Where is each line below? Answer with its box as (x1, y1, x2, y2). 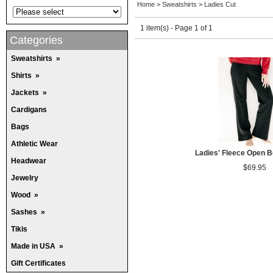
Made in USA (11, 242, 55, 250)
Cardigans (11, 105, 47, 114)
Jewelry (11, 174, 38, 182)
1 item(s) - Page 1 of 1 (140, 24, 213, 32)
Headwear (11, 157, 46, 165)
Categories (10, 34, 63, 46)
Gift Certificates (11, 259, 66, 268)
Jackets (11, 88, 39, 97)
